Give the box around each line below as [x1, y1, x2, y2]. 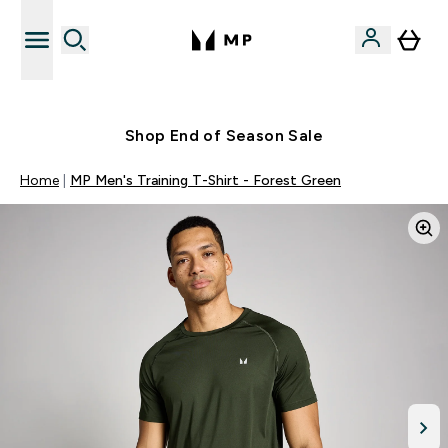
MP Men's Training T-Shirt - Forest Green [70, 172, 341, 188]
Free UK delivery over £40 [154, 90, 318, 106]
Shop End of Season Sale [124, 127, 324, 144]
